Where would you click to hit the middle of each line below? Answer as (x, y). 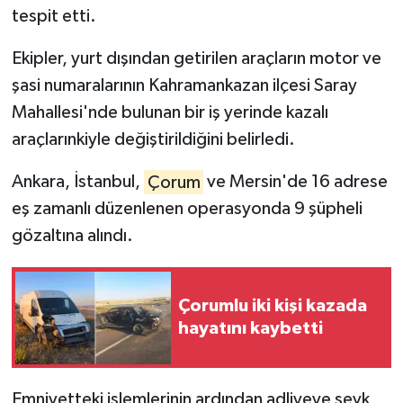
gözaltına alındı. (72, 236)
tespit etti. (54, 17)
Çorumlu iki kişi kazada (273, 306)
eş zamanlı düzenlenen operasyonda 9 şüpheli (187, 209)
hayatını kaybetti (251, 329)
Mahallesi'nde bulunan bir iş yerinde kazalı (170, 113)
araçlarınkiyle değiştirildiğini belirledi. (153, 140)
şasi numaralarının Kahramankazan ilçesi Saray (184, 86)
